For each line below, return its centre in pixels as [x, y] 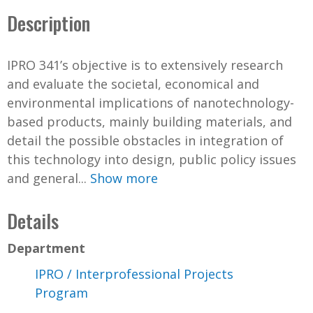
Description [49, 23]
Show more [124, 178]
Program [61, 292]
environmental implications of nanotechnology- [151, 102]
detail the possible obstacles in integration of [145, 140]
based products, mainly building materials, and [150, 121]
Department [46, 248]
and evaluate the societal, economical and [133, 83]
